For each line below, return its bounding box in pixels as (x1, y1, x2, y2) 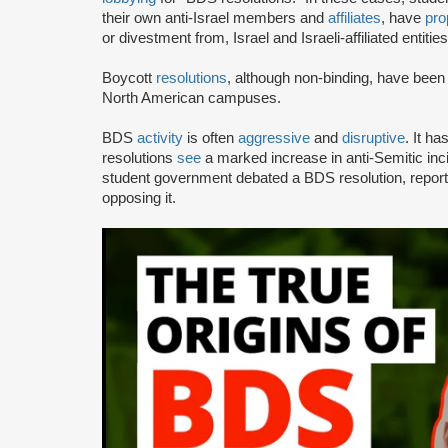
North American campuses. (102, 89, 281, 106)
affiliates (328, 9, 381, 26)
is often (183, 129, 238, 146)
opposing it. (102, 189, 176, 206)
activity (137, 129, 183, 146)
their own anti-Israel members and (102, 9, 328, 26)
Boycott (102, 69, 156, 86)
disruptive (342, 129, 405, 146)
